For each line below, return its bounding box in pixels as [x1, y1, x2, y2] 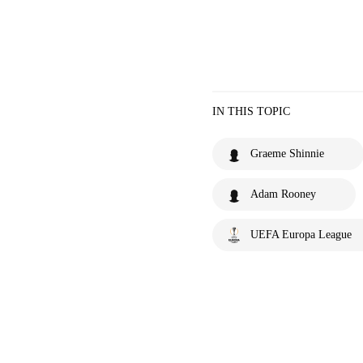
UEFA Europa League [250, 228, 352, 241]
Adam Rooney [250, 187, 316, 200]
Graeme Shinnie [250, 147, 324, 160]
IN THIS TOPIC [212, 105, 290, 117]
